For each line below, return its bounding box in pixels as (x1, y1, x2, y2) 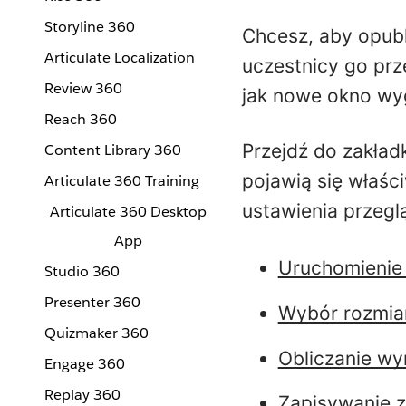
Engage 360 (44, 354, 125, 373)
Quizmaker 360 (44, 324, 149, 343)
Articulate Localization (44, 48, 195, 67)
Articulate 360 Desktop (49, 202, 207, 221)
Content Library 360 (44, 140, 181, 159)
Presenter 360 (44, 293, 140, 312)
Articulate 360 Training (44, 171, 199, 190)
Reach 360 (44, 110, 117, 129)
